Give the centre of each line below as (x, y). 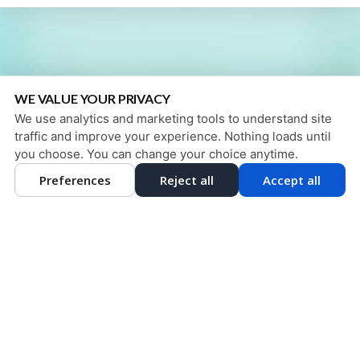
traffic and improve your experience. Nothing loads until (173, 136)
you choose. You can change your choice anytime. (156, 154)
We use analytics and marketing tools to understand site (173, 119)
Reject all (186, 180)
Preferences (75, 180)
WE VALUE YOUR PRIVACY (92, 98)
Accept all (292, 180)
